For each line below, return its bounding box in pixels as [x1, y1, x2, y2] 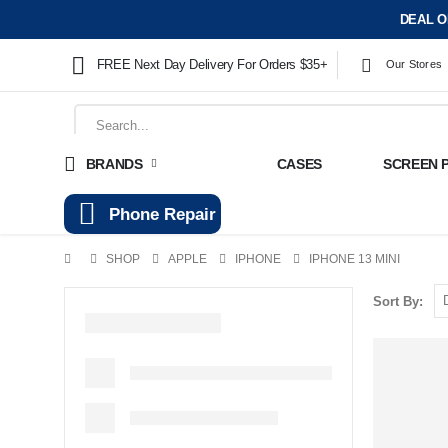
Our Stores [385, 58, 443, 71]
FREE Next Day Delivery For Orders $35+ [96, 57, 328, 73]
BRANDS [85, 156, 143, 172]
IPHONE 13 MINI [309, 252, 400, 266]
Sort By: [373, 293, 423, 309]
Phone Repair [109, 204, 216, 224]
